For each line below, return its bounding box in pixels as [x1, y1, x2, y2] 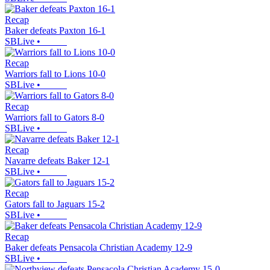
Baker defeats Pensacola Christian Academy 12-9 [5, 242, 192, 253]
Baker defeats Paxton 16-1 [5, 25, 105, 36]
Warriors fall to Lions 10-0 [5, 69, 105, 80]
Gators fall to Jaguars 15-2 [5, 199, 105, 210]
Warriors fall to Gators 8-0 [5, 112, 104, 123]
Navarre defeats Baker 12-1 [5, 155, 110, 166]
